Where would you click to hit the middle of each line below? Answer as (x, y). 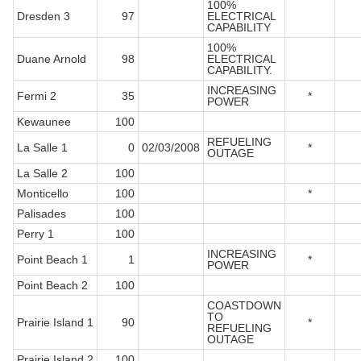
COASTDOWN (244, 306)
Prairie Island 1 (55, 323)
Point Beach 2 (52, 286)
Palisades (41, 214)
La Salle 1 (42, 148)
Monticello (43, 194)
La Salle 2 (42, 174)
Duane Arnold (52, 59)
